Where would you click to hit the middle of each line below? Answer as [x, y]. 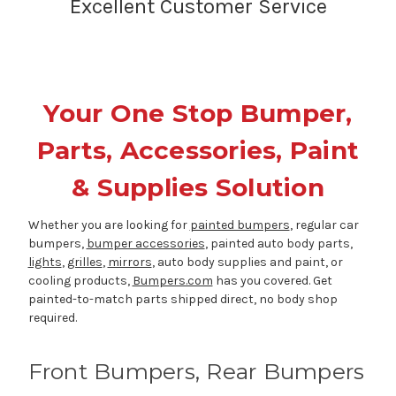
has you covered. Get [272, 281]
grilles [84, 263]
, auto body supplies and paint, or [247, 263]
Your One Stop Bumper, [198, 114]
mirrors [129, 263]
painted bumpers [240, 225]
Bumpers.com [172, 281]
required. [52, 318]
